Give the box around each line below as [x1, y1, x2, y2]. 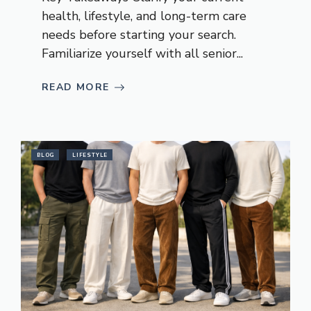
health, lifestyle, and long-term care [42, 8, 246, 25]
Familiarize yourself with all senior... [42, 45, 243, 62]
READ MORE [42, 81, 110, 94]
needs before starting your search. [42, 26, 236, 44]
